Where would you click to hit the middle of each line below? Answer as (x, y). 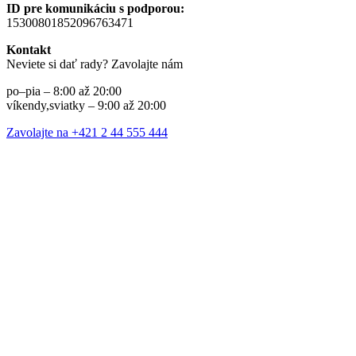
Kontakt (29, 50)
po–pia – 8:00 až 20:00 (64, 91)
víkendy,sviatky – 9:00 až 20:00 (86, 106)
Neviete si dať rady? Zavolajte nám (95, 64)
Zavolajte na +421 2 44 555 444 (87, 133)
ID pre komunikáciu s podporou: (95, 9)
